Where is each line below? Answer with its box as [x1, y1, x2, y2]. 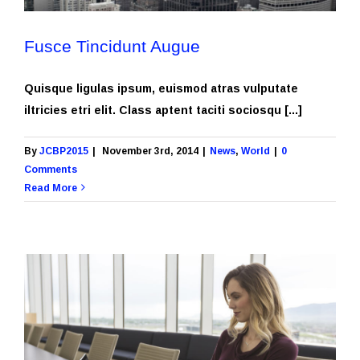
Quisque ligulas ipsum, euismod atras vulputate [24, 76, 298, 99]
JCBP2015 [39, 141, 88, 160]
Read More [24, 178, 77, 197]
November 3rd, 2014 [102, 141, 198, 160]
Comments [24, 159, 77, 178]
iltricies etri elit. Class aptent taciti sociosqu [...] [24, 98, 302, 121]
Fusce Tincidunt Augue [24, 36, 200, 55]
